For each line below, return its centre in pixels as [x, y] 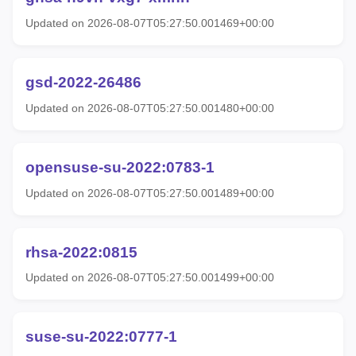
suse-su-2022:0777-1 [101, 337]
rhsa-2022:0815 [81, 252]
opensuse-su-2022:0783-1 [120, 167]
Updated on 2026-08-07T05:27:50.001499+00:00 [150, 278]
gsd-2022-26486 [83, 83]
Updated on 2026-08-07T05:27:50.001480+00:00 [150, 108]
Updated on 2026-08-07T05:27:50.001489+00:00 [150, 193]
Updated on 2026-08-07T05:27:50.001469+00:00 [150, 23]
